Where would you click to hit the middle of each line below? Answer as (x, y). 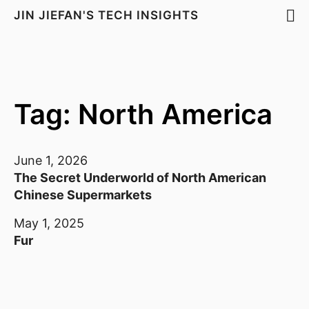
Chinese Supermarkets (83, 195)
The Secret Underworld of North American (140, 178)
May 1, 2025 (49, 223)
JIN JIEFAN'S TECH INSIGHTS (108, 15)
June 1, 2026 (51, 160)
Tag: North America (143, 114)
